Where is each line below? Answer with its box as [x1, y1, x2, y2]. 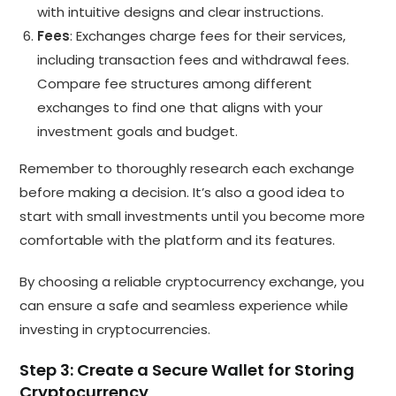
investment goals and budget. [37, 121, 239, 141]
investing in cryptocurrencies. [19, 319, 211, 339]
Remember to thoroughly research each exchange [19, 158, 355, 178]
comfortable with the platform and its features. [19, 230, 336, 249]
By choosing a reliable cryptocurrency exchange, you [19, 271, 365, 291]
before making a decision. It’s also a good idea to [19, 182, 346, 202]
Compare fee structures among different [37, 73, 313, 93]
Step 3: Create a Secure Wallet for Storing [19, 358, 355, 381]
